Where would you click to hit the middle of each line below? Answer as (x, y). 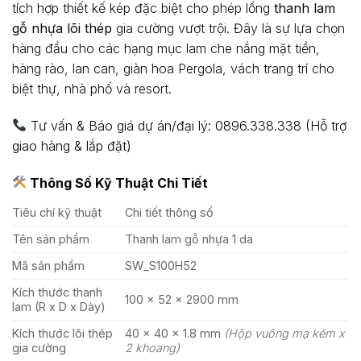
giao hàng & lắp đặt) (72, 145)
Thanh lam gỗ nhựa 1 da (189, 239)
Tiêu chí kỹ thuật (57, 212)
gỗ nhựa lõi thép (62, 28)
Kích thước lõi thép (62, 333)
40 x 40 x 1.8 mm (173, 333)
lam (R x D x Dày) (59, 306)
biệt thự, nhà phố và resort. (92, 88)
